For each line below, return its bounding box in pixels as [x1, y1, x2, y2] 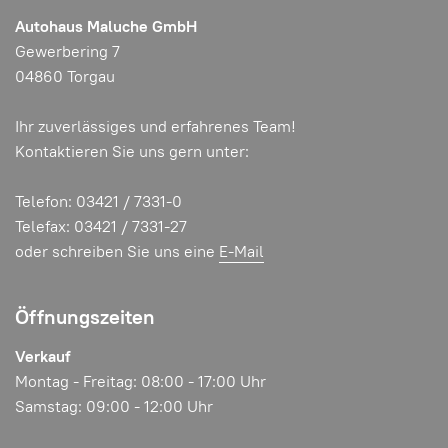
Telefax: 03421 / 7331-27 [15, 216, 187, 238]
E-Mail [219, 241, 264, 263]
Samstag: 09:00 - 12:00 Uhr [15, 396, 213, 418]
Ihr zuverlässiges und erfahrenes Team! [15, 116, 296, 138]
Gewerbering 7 [15, 41, 120, 63]
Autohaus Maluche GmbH [15, 16, 197, 38]
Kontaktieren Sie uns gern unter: [15, 141, 249, 163]
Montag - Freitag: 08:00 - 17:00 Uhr [15, 371, 266, 393]
